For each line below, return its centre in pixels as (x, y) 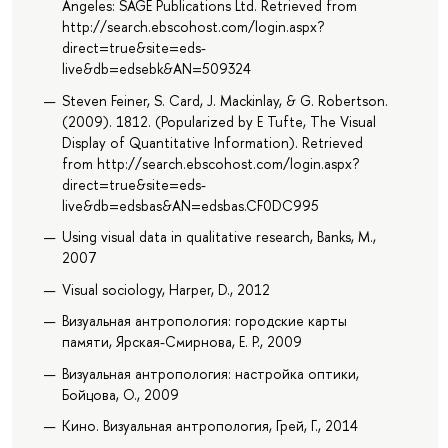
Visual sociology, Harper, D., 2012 (165, 289)
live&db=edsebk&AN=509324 (156, 69)
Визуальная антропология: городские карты (204, 321)
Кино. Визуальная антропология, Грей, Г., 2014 (209, 426)
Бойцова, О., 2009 (120, 394)
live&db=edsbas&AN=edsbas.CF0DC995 (190, 205)
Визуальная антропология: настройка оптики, (210, 373)
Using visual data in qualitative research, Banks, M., (218, 237)
